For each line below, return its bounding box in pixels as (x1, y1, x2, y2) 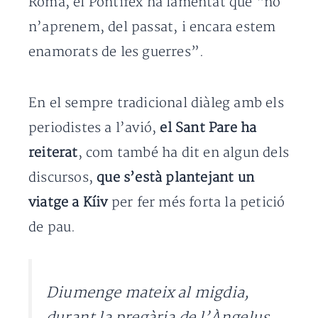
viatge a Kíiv (28, 194, 108, 211)
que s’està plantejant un (97, 170, 255, 186)
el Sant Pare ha (160, 120, 257, 136)
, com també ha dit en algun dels (77, 145, 290, 161)
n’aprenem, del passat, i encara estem (28, 19, 276, 35)
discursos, (28, 170, 97, 186)
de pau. (28, 219, 76, 236)
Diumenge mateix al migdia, (46, 284, 250, 302)
